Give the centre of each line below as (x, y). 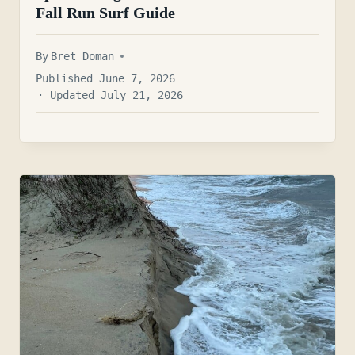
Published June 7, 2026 (105, 78)
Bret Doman (83, 56)
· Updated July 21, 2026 (111, 95)
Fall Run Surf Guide (105, 13)
